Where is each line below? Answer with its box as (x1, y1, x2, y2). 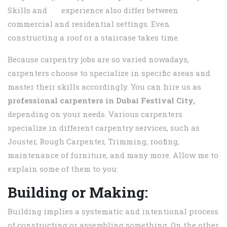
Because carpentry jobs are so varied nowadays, (8, 54, 189, 65)
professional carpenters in (8, 95, 116, 106)
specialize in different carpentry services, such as (8, 123, 200, 133)
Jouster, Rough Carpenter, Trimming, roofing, (8, 136, 179, 147)
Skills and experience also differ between (8, 5, 178, 16)
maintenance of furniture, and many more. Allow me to (8, 150, 218, 161)
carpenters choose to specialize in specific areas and (8, 68, 210, 79)
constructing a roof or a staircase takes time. (8, 32, 179, 43)
